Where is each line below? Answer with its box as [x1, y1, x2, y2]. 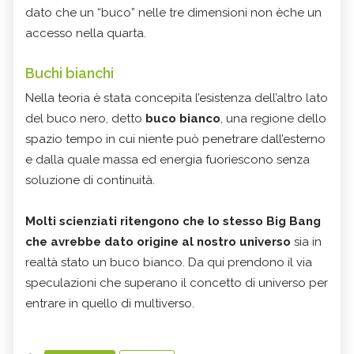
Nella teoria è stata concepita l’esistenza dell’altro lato [25, 90, 328, 105]
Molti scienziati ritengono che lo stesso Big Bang [25, 213, 321, 228]
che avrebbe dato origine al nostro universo [25, 234, 291, 249]
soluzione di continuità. [25, 172, 155, 187]
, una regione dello [220, 111, 326, 126]
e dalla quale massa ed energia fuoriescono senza [25, 152, 310, 167]
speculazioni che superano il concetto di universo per [25, 275, 328, 290]
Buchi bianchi [25, 64, 114, 81]
